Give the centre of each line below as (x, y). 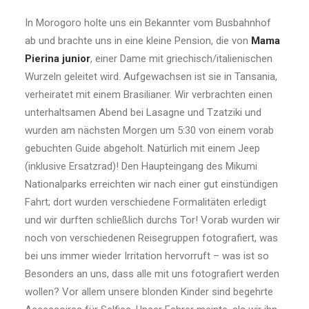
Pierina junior (58, 59)
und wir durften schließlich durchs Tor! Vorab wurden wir (152, 220)
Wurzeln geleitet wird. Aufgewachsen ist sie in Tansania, (151, 77)
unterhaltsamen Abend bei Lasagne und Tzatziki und (143, 112)
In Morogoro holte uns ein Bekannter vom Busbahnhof (148, 23)
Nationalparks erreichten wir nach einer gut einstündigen (151, 184)
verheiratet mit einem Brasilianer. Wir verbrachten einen (149, 94)
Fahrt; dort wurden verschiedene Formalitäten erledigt (146, 202)
